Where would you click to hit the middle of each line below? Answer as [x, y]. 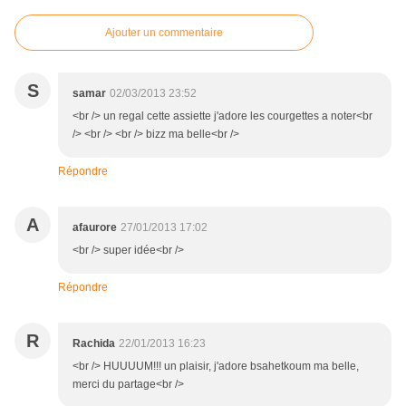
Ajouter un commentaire [164, 33]
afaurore [95, 228]
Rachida [94, 344]
